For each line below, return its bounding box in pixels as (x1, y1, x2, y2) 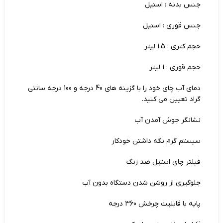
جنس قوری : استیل (143, 21, 201, 30)
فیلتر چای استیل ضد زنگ (126, 157, 201, 167)
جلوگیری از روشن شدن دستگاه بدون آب (82, 178, 201, 188)
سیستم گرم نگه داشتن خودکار (111, 136, 201, 146)
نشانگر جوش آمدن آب (134, 115, 201, 125)
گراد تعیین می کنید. (142, 95, 201, 104)
